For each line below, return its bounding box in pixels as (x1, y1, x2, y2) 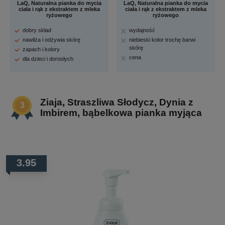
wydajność (129, 27, 156, 33)
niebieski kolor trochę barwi (129, 36, 196, 43)
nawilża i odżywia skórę (23, 36, 80, 43)
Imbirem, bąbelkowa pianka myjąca (40, 107, 202, 118)
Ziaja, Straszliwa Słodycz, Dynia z (40, 96, 193, 107)
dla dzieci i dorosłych (23, 55, 73, 62)
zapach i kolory (23, 46, 60, 52)
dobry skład (23, 27, 51, 33)
